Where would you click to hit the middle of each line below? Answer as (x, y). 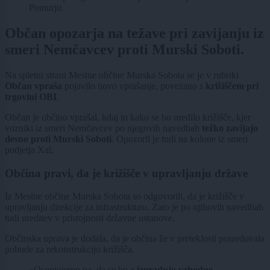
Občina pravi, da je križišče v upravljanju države (126, 173)
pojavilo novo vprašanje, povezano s (134, 86)
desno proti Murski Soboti (58, 139)
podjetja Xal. (29, 149)
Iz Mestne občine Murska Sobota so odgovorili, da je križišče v (124, 196)
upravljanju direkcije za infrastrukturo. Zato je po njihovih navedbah (134, 207)
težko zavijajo (230, 128)
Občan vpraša (33, 86)
